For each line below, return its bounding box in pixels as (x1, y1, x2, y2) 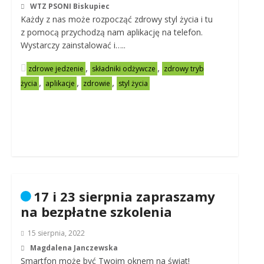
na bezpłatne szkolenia (20, 203, 172, 220)
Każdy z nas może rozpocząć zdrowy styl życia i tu (20, 14, 213, 25)
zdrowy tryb (163, 64, 204, 74)
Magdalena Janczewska (29, 243, 118, 253)
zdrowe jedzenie (28, 64, 84, 74)
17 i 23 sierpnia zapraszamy (33, 187, 215, 205)
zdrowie (82, 78, 110, 88)
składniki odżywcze (91, 64, 156, 74)
